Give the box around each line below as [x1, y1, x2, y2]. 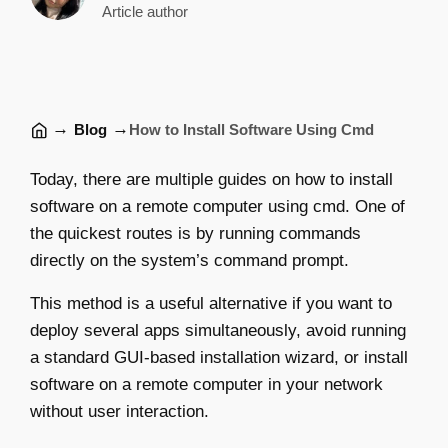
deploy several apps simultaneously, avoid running [30, 321, 406, 340]
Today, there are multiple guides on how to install [30, 170, 393, 189]
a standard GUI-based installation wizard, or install [30, 348, 408, 367]
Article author [102, 3, 188, 20]
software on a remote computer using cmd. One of [30, 197, 405, 216]
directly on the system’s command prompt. [30, 251, 349, 270]
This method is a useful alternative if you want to [30, 294, 392, 313]
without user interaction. [30, 402, 209, 421]
